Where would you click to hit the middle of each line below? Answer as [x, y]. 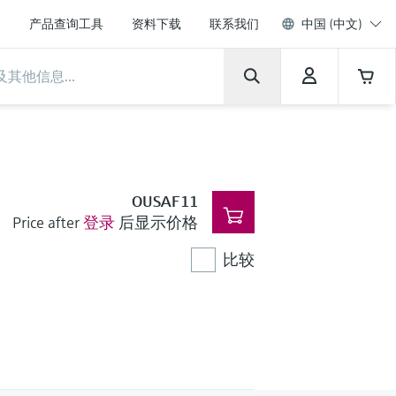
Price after [46, 222]
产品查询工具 [66, 24]
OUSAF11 [164, 201]
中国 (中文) [332, 24]
